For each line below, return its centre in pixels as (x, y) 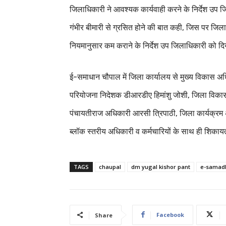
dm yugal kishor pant (161, 166)
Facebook (170, 214)
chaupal (110, 166)
